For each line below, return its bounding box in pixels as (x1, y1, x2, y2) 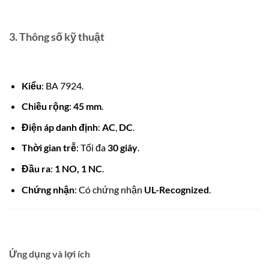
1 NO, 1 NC (54, 162, 102, 174)
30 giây (107, 142, 138, 154)
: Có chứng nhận (74, 183, 144, 195)
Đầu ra (21, 162, 50, 174)
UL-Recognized (144, 183, 209, 195)
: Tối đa (76, 142, 107, 154)
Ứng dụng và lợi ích (9, 248, 90, 260)
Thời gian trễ (21, 142, 76, 154)
